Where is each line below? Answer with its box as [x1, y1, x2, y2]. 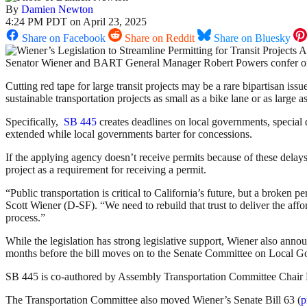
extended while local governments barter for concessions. [5, 128, 252, 140]
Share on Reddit [125, 32, 195, 45]
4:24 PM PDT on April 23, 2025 [5, 16, 147, 28]
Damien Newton [21, 3, 93, 16]
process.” [5, 212, 45, 224]
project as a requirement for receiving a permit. [5, 164, 206, 176]
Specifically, [5, 116, 64, 128]
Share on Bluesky [214, 32, 291, 45]
